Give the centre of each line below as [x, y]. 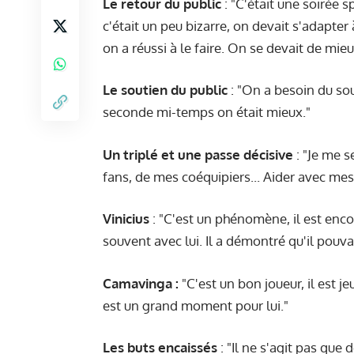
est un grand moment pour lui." [196, 305]
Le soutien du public [165, 90]
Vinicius [126, 219]
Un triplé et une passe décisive [198, 154]
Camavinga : [141, 283]
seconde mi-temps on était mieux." [207, 112]
